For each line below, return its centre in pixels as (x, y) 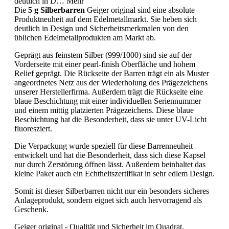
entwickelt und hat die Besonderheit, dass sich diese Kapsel (110, 155)
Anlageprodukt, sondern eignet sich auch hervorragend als (108, 200)
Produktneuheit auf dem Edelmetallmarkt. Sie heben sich (106, 19)
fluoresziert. (33, 129)
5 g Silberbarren (56, 10)
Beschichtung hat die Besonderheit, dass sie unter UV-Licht (110, 120)
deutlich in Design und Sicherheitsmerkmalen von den (101, 29)
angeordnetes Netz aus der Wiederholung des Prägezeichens (111, 83)
